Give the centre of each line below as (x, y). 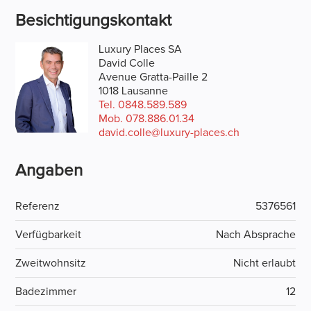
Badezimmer (46, 291)
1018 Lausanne (133, 91)
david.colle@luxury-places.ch (169, 132)
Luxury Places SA (140, 49)
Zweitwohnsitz (51, 263)
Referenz (38, 206)
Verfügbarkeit (49, 234)
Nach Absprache (255, 234)
